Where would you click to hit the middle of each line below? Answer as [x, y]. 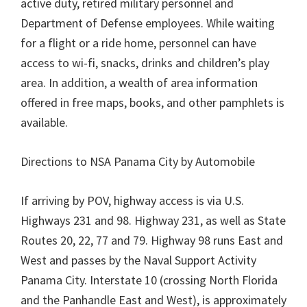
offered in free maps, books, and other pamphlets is [152, 102]
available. [44, 122]
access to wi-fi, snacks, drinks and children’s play [145, 63]
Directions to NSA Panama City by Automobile [138, 161]
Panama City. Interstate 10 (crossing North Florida [149, 280]
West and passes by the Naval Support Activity [138, 260]
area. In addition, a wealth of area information [139, 83]
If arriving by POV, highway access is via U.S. [132, 200]
